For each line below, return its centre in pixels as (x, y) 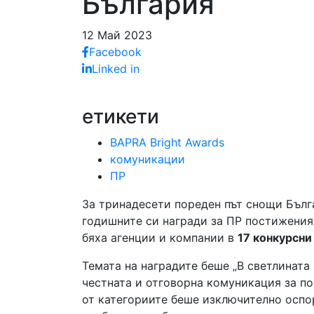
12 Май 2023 (117, 35)
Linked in (116, 69)
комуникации (148, 159)
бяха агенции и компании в (160, 238)
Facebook (115, 52)
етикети (121, 116)
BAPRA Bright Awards (167, 142)
